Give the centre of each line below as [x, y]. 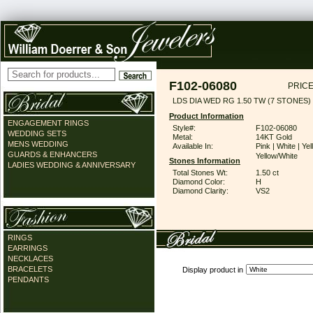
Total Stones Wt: [200, 173]
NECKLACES [30, 259]
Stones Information [205, 161]
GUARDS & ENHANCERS [52, 154]
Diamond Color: [199, 182]
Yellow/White [277, 156]
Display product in [212, 270]
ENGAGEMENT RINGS [48, 123]
